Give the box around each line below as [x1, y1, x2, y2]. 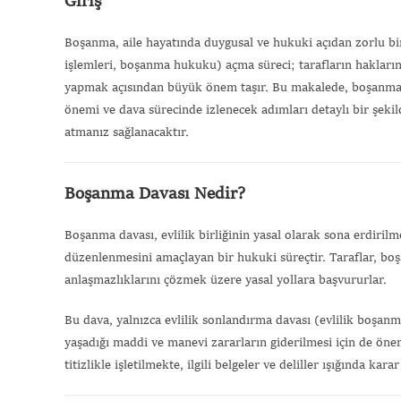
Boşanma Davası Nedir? [64, 184, 245, 203]
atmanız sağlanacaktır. [64, 125, 189, 139]
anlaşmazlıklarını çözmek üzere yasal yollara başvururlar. [64, 273, 387, 286]
